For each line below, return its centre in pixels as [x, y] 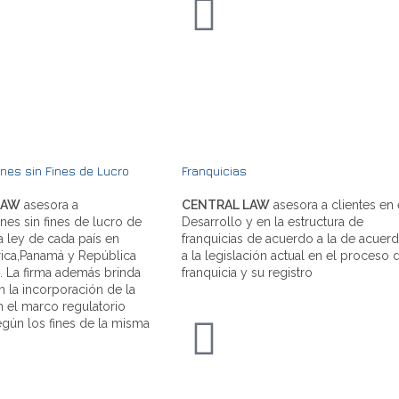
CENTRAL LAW [226, 204]
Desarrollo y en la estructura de [273, 221]
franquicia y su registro [247, 272]
